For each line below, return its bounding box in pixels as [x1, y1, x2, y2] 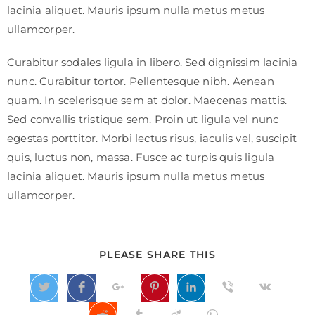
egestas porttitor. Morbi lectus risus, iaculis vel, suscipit [7, 131, 297, 146]
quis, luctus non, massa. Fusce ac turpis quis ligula [7, 150, 275, 165]
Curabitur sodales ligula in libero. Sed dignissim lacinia [7, 56, 298, 70]
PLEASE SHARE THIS [98, 247, 217, 261]
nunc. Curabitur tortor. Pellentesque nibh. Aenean [7, 75, 274, 89]
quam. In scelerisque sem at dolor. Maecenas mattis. [7, 94, 288, 108]
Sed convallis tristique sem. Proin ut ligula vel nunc [7, 112, 279, 127]
